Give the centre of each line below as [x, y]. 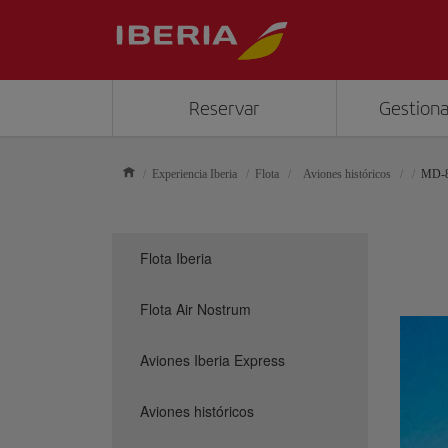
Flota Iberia [176, 258]
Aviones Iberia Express [212, 360]
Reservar [224, 108]
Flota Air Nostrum [195, 309]
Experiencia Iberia [194, 174]
